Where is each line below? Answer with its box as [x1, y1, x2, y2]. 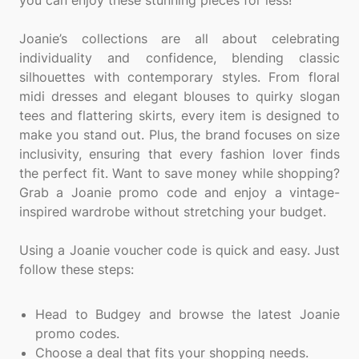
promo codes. [35, 325, 119, 341]
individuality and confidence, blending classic [19, 50, 340, 66]
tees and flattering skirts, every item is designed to [19, 107, 340, 123]
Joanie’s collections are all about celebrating [19, 30, 340, 46]
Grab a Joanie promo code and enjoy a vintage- [19, 184, 340, 200]
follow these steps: [19, 261, 134, 277]
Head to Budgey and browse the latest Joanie [35, 306, 340, 322]
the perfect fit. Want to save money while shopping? [19, 165, 340, 181]
